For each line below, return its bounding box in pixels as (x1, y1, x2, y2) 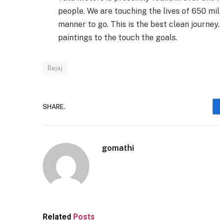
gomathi (102, 143, 134, 153)
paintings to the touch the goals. (57, 33, 177, 43)
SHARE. (43, 103, 65, 110)
